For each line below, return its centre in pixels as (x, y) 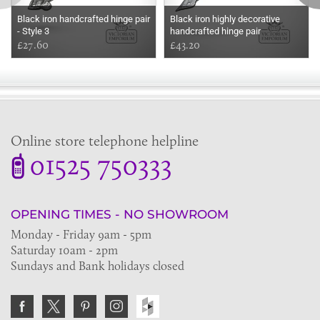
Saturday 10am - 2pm (64, 250)
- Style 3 (33, 31)
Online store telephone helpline (105, 141)
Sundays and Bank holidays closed (97, 266)
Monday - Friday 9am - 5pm (81, 234)
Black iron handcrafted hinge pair (84, 19)
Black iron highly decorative (225, 19)
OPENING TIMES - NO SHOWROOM (120, 214)
